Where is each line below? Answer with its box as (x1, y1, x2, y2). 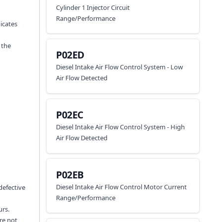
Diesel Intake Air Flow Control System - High (56, 122, 185, 131)
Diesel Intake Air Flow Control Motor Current (56, 182, 187, 191)
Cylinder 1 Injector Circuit (56, 2, 130, 12)
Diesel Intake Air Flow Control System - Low (56, 62, 183, 72)
